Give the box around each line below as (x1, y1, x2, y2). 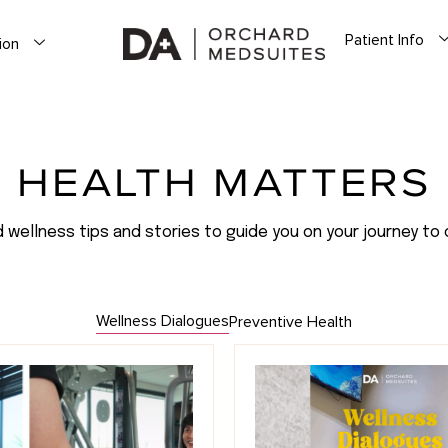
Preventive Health (229, 311, 352, 332)
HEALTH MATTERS (17, 152, 431, 212)
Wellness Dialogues (96, 311, 229, 332)
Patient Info (344, 30, 424, 50)
